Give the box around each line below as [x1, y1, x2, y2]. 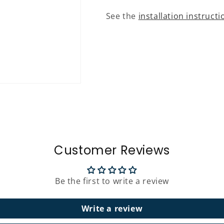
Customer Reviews [54, 142, 170, 159]
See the [105, 10, 138, 21]
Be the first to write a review [55, 175, 169, 187]
